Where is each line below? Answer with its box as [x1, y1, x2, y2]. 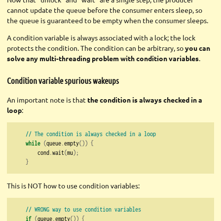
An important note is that [7, 95, 87, 105]
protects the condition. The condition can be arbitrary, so [7, 43, 185, 52]
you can [185, 43, 210, 52]
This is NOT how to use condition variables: [7, 181, 140, 190]
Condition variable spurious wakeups [7, 75, 119, 86]
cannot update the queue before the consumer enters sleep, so [7, 5, 202, 14]
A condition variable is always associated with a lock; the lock [7, 33, 195, 42]
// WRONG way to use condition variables [26, 205, 141, 214]
